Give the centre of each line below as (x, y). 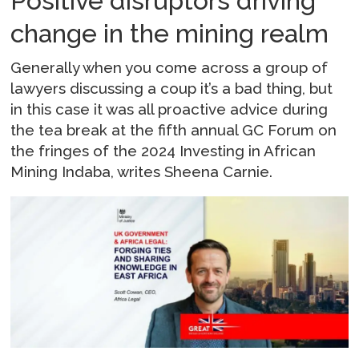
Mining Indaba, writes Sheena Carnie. (142, 171)
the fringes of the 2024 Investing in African (163, 150)
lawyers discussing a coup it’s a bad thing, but (172, 88)
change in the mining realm (170, 34)
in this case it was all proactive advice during (169, 109)
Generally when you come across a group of (169, 67)
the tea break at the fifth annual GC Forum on (174, 129)
